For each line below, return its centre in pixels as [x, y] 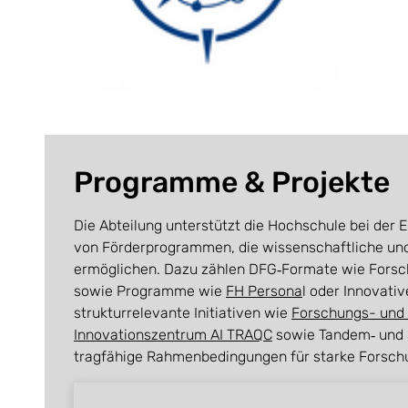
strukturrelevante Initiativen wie [183, 313]
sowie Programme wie [150, 291]
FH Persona [264, 291]
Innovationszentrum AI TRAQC [173, 335]
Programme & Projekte [232, 182]
